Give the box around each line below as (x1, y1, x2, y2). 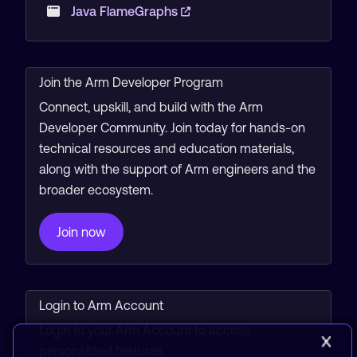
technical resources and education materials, (39, 141, 294, 155)
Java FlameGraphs (70, 4, 181, 18)
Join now (57, 225, 106, 239)
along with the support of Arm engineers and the (39, 162, 316, 176)
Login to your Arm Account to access (39, 323, 250, 337)
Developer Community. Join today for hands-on (39, 120, 305, 135)
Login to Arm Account (39, 298, 163, 312)
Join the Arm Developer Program (39, 75, 223, 89)
